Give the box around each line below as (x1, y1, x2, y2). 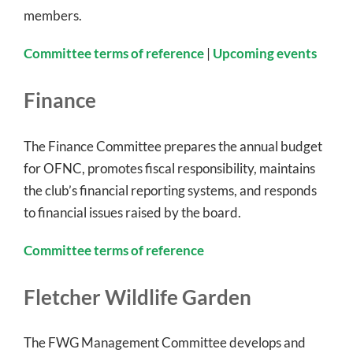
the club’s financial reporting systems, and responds (24, 181, 317, 199)
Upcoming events (213, 45, 317, 62)
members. (24, 7, 82, 24)
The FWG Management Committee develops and (24, 334, 306, 351)
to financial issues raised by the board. (24, 203, 241, 221)
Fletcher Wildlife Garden (24, 284, 251, 309)
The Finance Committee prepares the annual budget (24, 137, 322, 154)
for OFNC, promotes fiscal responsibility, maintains (24, 159, 315, 176)
